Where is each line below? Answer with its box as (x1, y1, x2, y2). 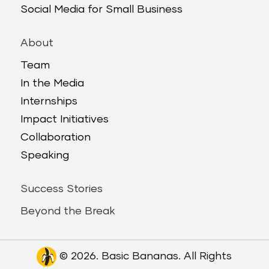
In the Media (20, 77, 84, 89)
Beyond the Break (20, 205, 115, 217)
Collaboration (20, 131, 91, 143)
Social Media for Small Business (20, 4, 183, 15)
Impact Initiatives (20, 113, 109, 125)
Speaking (20, 150, 69, 161)
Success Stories (20, 183, 103, 195)
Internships (20, 95, 77, 107)
